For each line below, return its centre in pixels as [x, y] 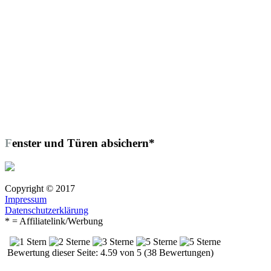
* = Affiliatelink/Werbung [54, 221]
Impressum [26, 199]
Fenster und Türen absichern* [83, 143]
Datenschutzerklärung [47, 210]
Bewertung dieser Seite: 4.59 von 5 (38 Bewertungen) [109, 252]
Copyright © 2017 [40, 188]
